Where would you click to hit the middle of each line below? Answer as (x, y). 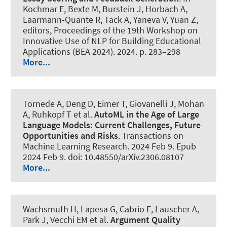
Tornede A (42, 103)
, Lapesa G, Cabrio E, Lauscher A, (138, 209)
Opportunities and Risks (70, 135)
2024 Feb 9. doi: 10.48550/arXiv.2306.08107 (103, 157)
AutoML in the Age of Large (147, 114)
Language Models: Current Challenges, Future (112, 125)
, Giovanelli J (149, 103)
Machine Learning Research (75, 146)
